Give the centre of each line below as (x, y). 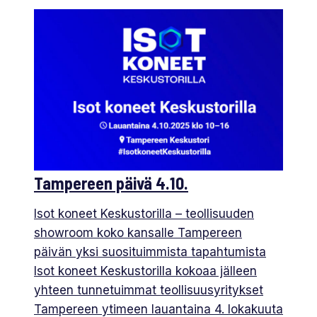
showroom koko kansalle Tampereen (138, 233)
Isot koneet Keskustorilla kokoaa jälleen (145, 271)
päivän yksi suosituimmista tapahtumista (150, 252)
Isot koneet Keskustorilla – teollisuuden (144, 214)
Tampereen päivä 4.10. (111, 183)
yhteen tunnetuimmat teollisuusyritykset (149, 290)
